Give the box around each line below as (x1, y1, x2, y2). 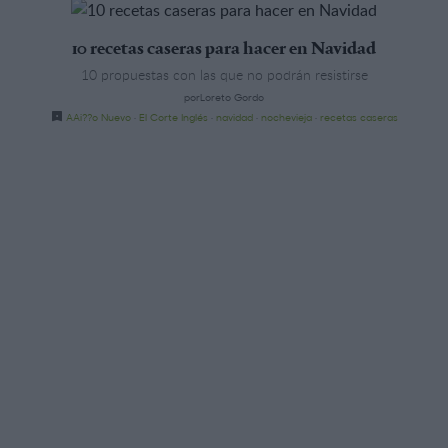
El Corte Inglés (138, 109, 208, 124)
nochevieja (260, 109, 312, 124)
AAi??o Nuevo (65, 109, 131, 124)
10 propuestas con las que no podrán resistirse (80, 64, 368, 84)
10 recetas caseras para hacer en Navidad (72, 40, 376, 59)
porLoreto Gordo (184, 89, 264, 104)
